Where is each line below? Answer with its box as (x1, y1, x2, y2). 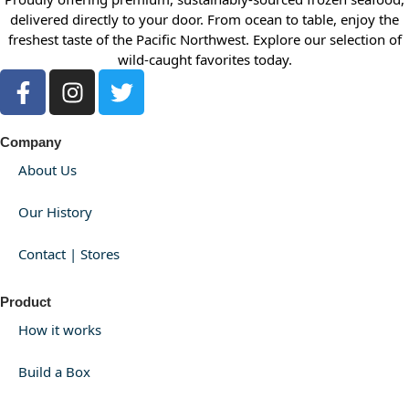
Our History (18, 203, 92, 222)
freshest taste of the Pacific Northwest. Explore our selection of (7, 30, 402, 49)
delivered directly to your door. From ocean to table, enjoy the (10, 10, 399, 29)
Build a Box (18, 362, 90, 382)
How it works (18, 320, 101, 340)
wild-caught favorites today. (117, 50, 292, 69)
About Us (18, 161, 77, 180)
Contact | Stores (18, 245, 120, 264)
